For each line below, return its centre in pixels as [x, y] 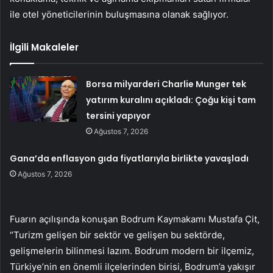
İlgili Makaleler [44, 48]
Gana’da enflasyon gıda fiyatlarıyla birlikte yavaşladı [129, 159]
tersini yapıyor [119, 116]
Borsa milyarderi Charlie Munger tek [166, 84]
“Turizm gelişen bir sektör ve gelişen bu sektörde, [117, 235]
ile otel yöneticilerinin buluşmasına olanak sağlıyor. [119, 15]
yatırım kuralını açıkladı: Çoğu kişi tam [171, 100]
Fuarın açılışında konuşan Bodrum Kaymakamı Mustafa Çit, [135, 219]
